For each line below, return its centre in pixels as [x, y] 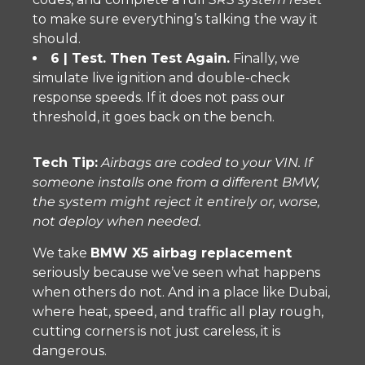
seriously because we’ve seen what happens [176, 273]
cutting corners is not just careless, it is [156, 331]
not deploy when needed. [117, 221]
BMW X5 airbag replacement [191, 253]
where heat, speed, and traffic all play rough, [178, 312]
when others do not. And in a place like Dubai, [181, 292]
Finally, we [265, 58]
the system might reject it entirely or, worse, [176, 202]
